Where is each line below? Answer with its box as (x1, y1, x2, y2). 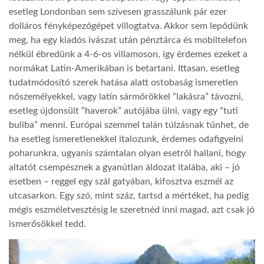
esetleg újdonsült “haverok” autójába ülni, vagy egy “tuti (9, 106, 238, 116)
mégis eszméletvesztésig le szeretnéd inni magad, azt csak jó (9, 205, 255, 215)
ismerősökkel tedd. (9, 219, 86, 229)
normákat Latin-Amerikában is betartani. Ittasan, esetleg (9, 64, 239, 74)
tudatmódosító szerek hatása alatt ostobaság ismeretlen (9, 78, 238, 88)
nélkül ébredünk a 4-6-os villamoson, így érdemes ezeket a (9, 49, 247, 60)
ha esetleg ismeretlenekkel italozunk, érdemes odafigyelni (9, 134, 243, 144)
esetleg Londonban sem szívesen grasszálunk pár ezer (9, 7, 227, 17)
